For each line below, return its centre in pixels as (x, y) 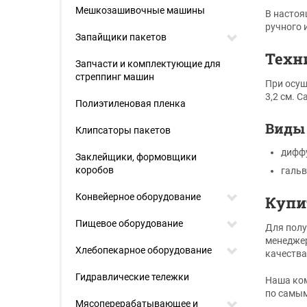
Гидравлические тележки (132, 277)
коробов (95, 170)
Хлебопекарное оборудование (144, 250)
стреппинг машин (115, 77)
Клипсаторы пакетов (123, 130)
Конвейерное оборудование (138, 197)
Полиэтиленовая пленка (131, 103)
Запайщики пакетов (121, 37)
